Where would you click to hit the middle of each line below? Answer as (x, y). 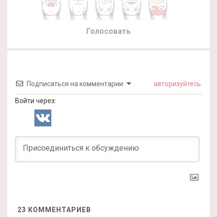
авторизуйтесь (177, 84)
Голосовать (108, 31)
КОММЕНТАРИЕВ (59, 210)
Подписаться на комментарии (75, 84)
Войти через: (36, 101)
